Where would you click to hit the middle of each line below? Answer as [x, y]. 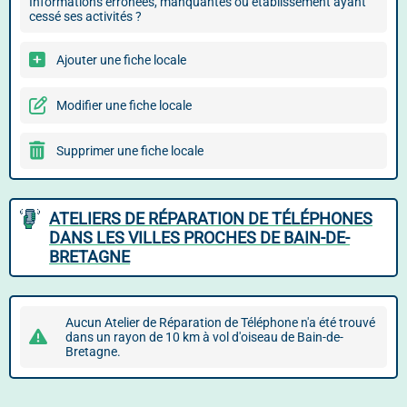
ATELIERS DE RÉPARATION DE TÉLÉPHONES [211, 218]
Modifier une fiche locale [124, 105]
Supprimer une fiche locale [130, 151]
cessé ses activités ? [85, 16]
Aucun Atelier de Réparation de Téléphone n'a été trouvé [220, 323]
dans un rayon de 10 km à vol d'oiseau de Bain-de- [204, 337]
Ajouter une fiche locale [121, 60]
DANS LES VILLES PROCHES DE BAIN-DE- [199, 238]
